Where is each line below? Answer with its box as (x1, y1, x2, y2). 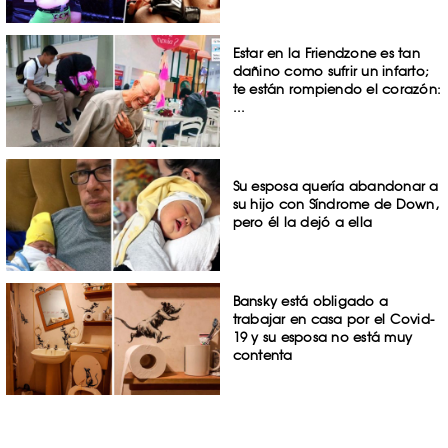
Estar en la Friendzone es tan (232, 45, 420, 62)
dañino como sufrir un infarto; (232, 63, 430, 80)
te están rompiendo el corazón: (232, 81, 442, 98)
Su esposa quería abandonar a (232, 178, 439, 195)
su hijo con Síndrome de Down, (232, 196, 439, 213)
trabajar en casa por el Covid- (232, 310, 435, 327)
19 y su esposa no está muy (232, 328, 413, 345)
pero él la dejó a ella (232, 214, 373, 231)
